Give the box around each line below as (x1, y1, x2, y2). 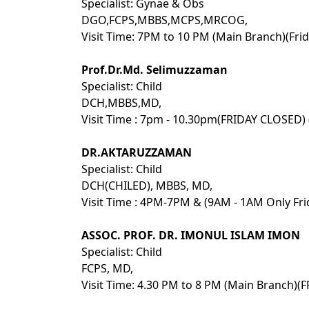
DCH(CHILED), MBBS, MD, (81, 178, 212, 193)
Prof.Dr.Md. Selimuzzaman (81, 62, 228, 77)
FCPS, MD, (81, 261, 133, 276)
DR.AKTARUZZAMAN (81, 145, 192, 160)
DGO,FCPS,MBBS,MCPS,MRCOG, (81, 12, 248, 28)
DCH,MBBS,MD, (81, 95, 161, 110)
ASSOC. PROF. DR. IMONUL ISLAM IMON (81, 228, 300, 243)
